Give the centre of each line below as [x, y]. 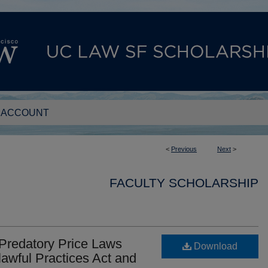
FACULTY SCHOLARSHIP [184, 183]
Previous [184, 149]
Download [214, 246]
